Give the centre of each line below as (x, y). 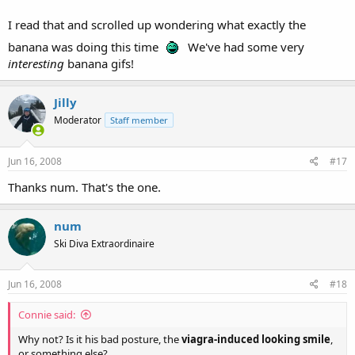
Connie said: (47, 315)
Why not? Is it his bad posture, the (100, 339)
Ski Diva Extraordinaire (104, 243)
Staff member (139, 120)
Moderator (78, 120)
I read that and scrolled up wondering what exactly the (157, 25)
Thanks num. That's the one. (84, 187)
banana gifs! (99, 63)
